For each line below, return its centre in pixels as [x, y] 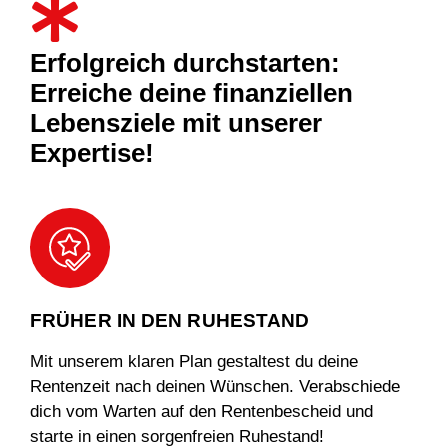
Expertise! [92, 152]
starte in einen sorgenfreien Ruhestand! [177, 436]
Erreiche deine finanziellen [191, 92]
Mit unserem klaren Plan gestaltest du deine [194, 361]
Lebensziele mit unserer [176, 122]
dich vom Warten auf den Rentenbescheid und [201, 411]
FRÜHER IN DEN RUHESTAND [170, 320]
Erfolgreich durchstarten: [185, 62]
